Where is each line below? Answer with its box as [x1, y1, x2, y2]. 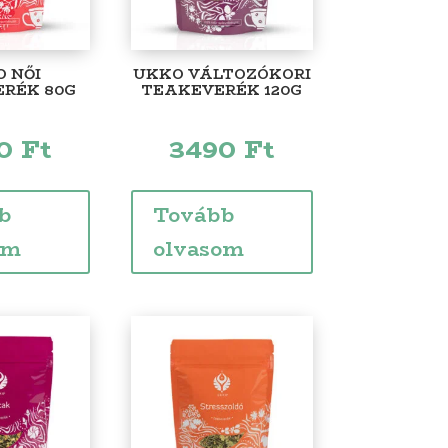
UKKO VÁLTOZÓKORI [132, 62, 311, 85]
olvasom [152, 232, 244, 264]
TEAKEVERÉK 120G [141, 78, 303, 101]
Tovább [152, 198, 234, 230]
